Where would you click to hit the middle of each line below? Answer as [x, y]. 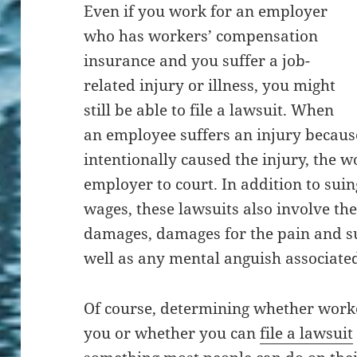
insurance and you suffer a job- [197, 61]
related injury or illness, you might [210, 85]
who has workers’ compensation [201, 36]
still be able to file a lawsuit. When [209, 110]
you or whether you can [172, 333]
